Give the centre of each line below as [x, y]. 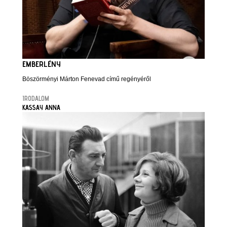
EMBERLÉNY [42, 64]
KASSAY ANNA [41, 107]
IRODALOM [36, 98]
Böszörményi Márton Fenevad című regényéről [87, 79]
